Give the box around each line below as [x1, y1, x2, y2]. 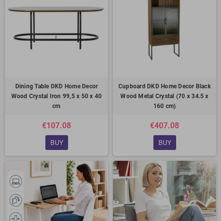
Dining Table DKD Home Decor [15, 83, 98, 90]
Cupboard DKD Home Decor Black [118, 83, 211, 90]
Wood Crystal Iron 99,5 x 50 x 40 [11, 93, 102, 100]
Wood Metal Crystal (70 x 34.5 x [120, 93, 209, 100]
